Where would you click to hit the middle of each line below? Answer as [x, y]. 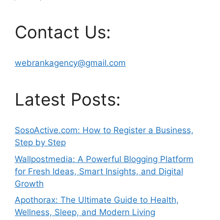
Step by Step [40, 143]
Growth [29, 183]
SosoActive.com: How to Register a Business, [104, 130]
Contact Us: [63, 32]
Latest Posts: [68, 99]
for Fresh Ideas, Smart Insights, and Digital [99, 171]
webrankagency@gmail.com [70, 63]
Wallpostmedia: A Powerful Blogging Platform [104, 159]
